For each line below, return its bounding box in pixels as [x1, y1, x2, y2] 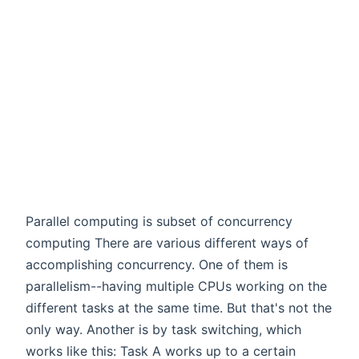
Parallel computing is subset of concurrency [26, 212, 292, 229]
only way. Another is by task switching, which [26, 321, 301, 337]
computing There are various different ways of [26, 234, 309, 251]
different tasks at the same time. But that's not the [26, 299, 332, 316]
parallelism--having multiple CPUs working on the [26, 277, 327, 294]
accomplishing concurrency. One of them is [26, 256, 288, 272]
